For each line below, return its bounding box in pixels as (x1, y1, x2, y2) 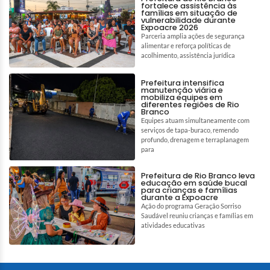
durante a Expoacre (141, 192, 218, 202)
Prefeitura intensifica (141, 77, 224, 88)
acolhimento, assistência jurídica (141, 51, 235, 59)
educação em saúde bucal (141, 177, 247, 188)
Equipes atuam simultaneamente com (141, 116, 250, 124)
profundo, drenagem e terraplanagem (141, 135, 249, 143)
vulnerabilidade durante (141, 14, 236, 25)
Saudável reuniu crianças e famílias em (141, 211, 253, 219)
